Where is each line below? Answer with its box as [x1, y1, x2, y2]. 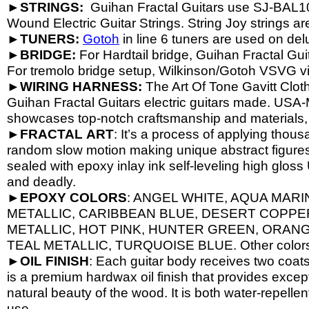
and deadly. [7, 175, 76, 189]
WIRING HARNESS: [20, 79, 142, 94]
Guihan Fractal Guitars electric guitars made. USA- [7, 95, 306, 110]
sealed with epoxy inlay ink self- [7, 159, 194, 173]
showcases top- [7, 111, 101, 126]
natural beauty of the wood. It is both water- [7, 286, 261, 300]
